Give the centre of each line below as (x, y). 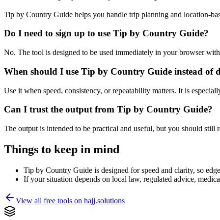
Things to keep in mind (62, 149)
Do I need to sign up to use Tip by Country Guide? (106, 33)
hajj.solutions (104, 200)
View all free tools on (50, 200)
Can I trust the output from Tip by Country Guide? (108, 110)
